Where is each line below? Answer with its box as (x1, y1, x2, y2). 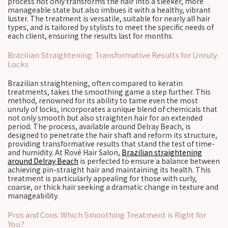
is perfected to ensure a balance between (78, 156, 220, 166)
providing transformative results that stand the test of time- (8, 138, 215, 149)
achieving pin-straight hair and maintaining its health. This (8, 164, 211, 175)
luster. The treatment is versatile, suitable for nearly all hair (8, 13, 210, 23)
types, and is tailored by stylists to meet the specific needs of (8, 22, 214, 32)
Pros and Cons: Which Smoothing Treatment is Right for (8, 209, 206, 220)
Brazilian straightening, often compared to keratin (8, 78, 183, 88)
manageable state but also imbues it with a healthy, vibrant (8, 5, 211, 15)
